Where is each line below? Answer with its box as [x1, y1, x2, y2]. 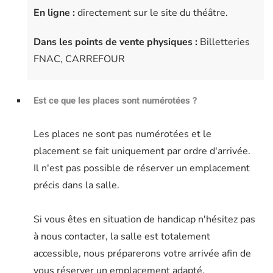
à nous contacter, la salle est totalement [34, 230, 210, 244]
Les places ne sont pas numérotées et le [34, 127, 211, 141]
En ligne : [34, 6, 75, 20]
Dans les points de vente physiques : [34, 35, 200, 49]
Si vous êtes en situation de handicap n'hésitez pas [34, 213, 255, 227]
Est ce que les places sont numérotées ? [34, 94, 197, 108]
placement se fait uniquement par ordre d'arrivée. [34, 144, 250, 158]
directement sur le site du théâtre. [75, 6, 228, 20]
